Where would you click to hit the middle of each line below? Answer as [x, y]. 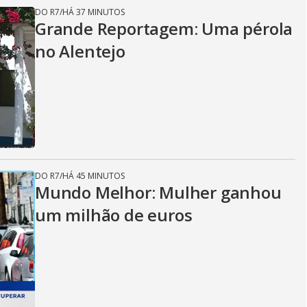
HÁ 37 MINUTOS [94, 12]
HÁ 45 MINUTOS [94, 176]
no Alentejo [80, 51]
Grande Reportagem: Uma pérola [164, 28]
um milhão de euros [114, 215]
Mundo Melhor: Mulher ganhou [158, 192]
